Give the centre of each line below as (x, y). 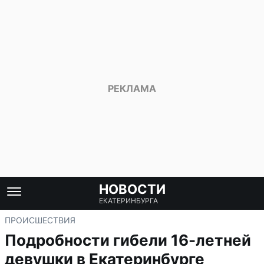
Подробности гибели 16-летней (128, 240)
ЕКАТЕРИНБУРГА (128, 201)
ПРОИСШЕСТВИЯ (40, 220)
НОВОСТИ (132, 189)
